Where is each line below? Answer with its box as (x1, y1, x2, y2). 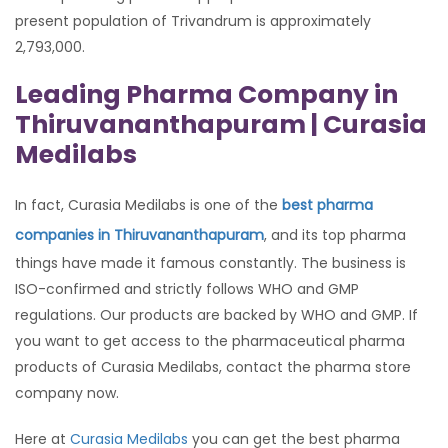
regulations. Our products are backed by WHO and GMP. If (15, 305, 418, 326)
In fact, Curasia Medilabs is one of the (15, 195, 282, 216)
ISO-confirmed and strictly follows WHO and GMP (15, 279, 359, 300)
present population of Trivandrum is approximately (15, 11, 371, 32)
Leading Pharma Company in (15, 77, 398, 113)
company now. (15, 383, 119, 404)
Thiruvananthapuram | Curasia (15, 107, 427, 143)
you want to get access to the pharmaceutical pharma (15, 331, 405, 352)
